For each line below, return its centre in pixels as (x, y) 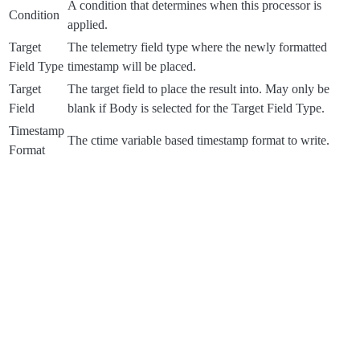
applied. (88, 24)
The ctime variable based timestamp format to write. (198, 140)
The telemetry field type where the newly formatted (197, 47)
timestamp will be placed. (132, 66)
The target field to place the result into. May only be (198, 88)
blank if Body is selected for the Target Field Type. (196, 108)
